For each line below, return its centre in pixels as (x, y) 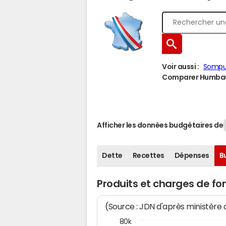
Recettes (148, 155)
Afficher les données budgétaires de (160, 125)
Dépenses (192, 155)
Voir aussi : (181, 67)
